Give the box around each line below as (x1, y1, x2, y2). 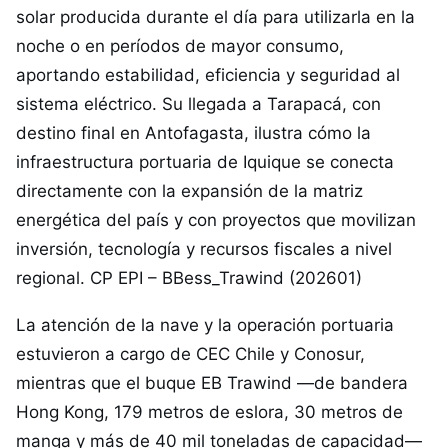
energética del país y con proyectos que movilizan (16, 210, 416, 230)
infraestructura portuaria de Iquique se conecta (16, 152, 394, 172)
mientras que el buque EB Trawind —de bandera (16, 373, 408, 393)
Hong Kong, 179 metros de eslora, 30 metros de (16, 402, 403, 422)
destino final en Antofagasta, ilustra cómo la (16, 123, 371, 143)
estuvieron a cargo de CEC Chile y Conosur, (16, 344, 365, 364)
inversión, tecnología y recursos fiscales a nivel (16, 239, 392, 259)
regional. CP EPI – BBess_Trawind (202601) (16, 268, 362, 288)
